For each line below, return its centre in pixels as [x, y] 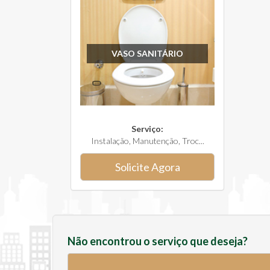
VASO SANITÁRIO [147, 53]
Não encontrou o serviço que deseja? [158, 241]
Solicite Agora [147, 167]
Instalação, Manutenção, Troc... [147, 141]
